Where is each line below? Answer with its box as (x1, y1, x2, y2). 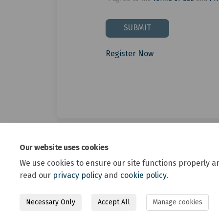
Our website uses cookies (20, 143, 109, 152)
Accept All (98, 198, 130, 206)
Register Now (105, 49, 153, 59)
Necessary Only (26, 198, 75, 206)
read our (20, 171, 53, 180)
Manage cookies (153, 198, 202, 206)
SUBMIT (123, 23, 151, 33)
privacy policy (53, 171, 102, 180)
